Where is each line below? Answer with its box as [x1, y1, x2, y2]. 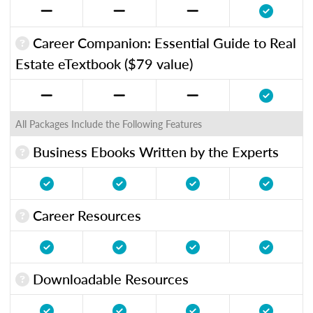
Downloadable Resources [29, 268, 189, 289]
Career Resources [29, 205, 141, 225]
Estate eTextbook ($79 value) [15, 53, 193, 73]
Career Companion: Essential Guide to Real [29, 32, 296, 52]
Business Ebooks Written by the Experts [29, 141, 279, 161]
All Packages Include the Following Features [15, 116, 202, 131]
